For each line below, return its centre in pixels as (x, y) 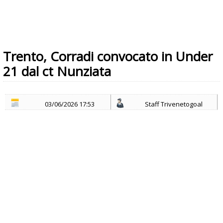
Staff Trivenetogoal (173, 104)
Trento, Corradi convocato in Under (108, 56)
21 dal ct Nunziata (57, 71)
